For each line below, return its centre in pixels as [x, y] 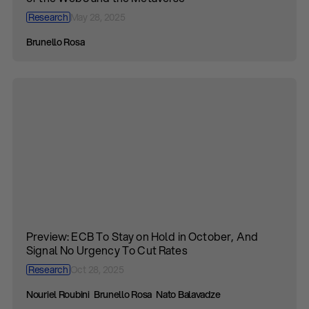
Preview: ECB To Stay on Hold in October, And [142, 236]
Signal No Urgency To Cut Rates [107, 250]
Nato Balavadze [188, 295]
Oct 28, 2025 [97, 270]
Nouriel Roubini [58, 295]
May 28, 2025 [98, 17]
